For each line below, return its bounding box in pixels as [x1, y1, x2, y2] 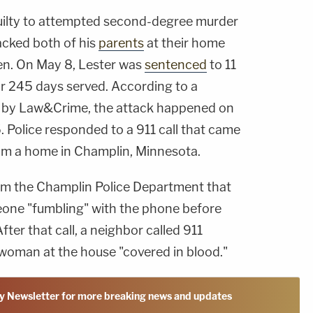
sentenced [145, 57, 207, 73]
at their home [144, 36, 225, 51]
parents [99, 36, 144, 51]
